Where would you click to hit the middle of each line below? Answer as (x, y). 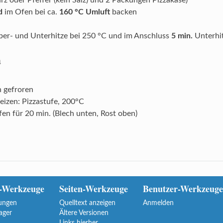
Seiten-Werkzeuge (93, 189)
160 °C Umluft (84, 12)
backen (123, 12)
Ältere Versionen (84, 213)
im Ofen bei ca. (31, 12)
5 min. (182, 36)
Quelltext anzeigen (87, 203)
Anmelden (158, 203)
